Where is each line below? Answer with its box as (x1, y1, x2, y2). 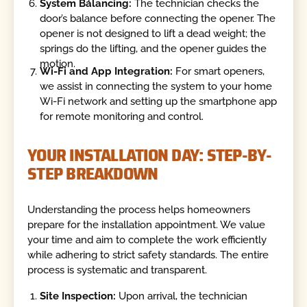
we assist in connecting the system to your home (40, 80, 273, 93)
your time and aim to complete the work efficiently (27, 234, 267, 247)
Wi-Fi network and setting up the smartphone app (40, 95, 278, 108)
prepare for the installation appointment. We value (27, 219, 266, 232)
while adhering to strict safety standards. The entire (27, 249, 269, 262)
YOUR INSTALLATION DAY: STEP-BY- (27, 140, 272, 169)
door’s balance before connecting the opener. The (40, 12, 276, 25)
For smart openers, (173, 65, 265, 78)
